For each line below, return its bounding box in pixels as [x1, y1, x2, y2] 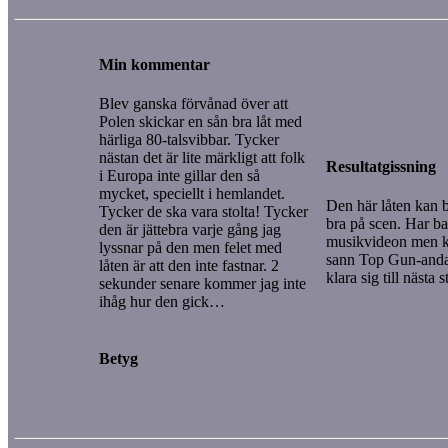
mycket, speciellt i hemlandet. [99, 184, 285, 202]
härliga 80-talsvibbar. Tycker [99, 130, 279, 148]
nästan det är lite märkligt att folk [99, 148, 305, 166]
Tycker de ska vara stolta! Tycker [99, 202, 308, 220]
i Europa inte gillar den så [99, 166, 260, 184]
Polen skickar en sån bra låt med [99, 112, 302, 130]
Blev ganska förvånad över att [99, 94, 288, 112]
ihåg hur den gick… [99, 292, 225, 310]
